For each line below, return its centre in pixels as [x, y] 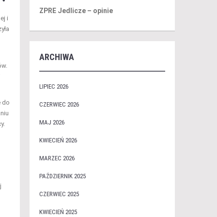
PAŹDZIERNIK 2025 [62, 176]
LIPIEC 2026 [54, 86]
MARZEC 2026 [57, 158]
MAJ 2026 [52, 122]
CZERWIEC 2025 [59, 194]
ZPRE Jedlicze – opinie [76, 11]
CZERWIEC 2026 [59, 104]
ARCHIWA [56, 57]
